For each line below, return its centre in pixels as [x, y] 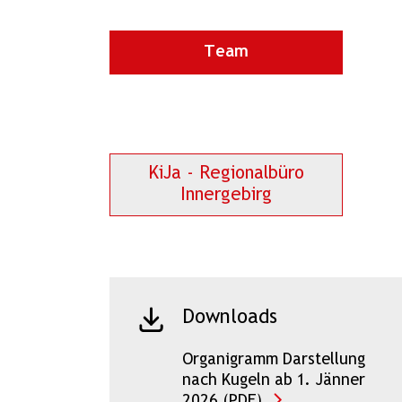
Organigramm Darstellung [273, 360]
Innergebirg [226, 195]
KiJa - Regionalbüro [226, 173]
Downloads [229, 318]
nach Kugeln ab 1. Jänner [273, 380]
